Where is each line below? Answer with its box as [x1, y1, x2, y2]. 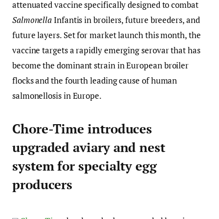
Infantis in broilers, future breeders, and [52, 14, 200, 25]
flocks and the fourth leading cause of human [12, 74, 177, 86]
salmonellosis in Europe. [12, 89, 102, 101]
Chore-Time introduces [12, 121, 153, 137]
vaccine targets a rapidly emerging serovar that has [12, 44, 200, 56]
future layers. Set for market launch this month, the [12, 29, 201, 41]
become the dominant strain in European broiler [12, 59, 189, 71]
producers [12, 176, 73, 193]
